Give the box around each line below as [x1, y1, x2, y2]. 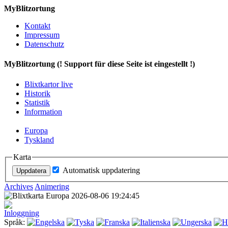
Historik [24, 89, 50, 98]
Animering [35, 182, 69, 191]
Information [24, 107, 62, 116]
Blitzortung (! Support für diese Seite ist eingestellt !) [16, 60, 195, 69]
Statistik [24, 98, 50, 107]
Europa [24, 126, 48, 135]
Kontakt [24, 21, 50, 30]
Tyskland [24, 135, 54, 145]
